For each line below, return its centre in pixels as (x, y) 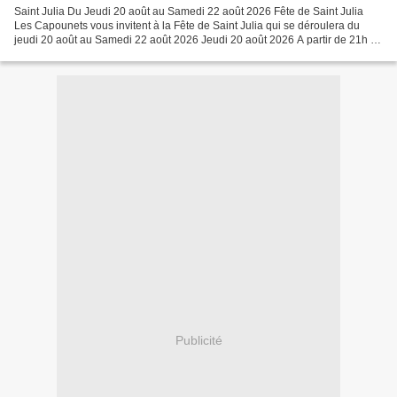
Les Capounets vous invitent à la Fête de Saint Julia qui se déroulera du (187, 25)
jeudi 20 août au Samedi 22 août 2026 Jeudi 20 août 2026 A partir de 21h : (194, 39)
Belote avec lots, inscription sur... (92, 54)
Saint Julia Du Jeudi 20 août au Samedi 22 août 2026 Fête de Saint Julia (189, 11)
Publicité (198, 341)
